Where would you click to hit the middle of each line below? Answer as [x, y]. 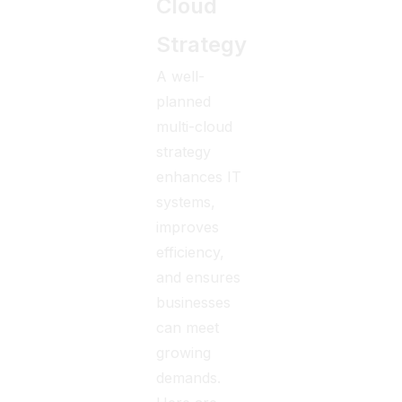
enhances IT [199, 177]
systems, [186, 202]
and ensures [199, 277]
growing [184, 353]
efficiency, [191, 252]
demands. [189, 378]
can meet [188, 328]
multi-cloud [195, 127]
